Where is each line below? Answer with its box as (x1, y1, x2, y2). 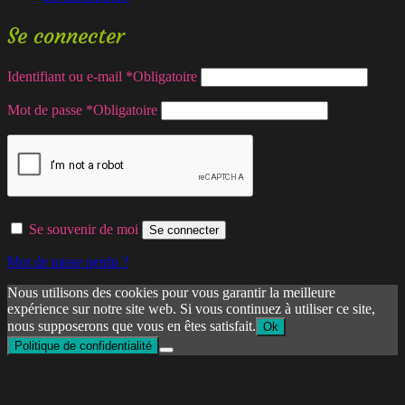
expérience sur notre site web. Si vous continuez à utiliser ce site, (7, 300, 375, 316)
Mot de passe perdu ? (7, 253, 128, 269)
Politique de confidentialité (14, 338, 152, 353)
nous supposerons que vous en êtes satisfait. (7, 317, 256, 334)
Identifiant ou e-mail (7, 68, 126, 84)
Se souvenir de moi (29, 221, 138, 237)
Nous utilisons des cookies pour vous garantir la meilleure (7, 284, 335, 300)
